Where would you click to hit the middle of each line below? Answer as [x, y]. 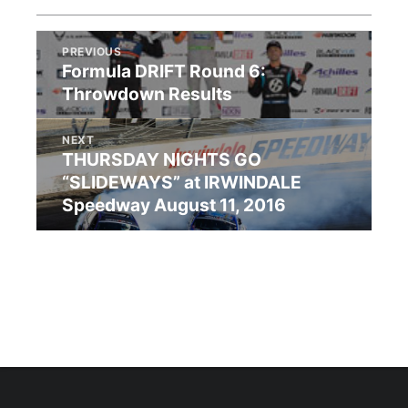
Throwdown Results [148, 94]
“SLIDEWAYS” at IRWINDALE [182, 183]
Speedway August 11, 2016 [174, 205]
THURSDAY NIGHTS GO [162, 160]
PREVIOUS [92, 52]
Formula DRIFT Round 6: [164, 71]
